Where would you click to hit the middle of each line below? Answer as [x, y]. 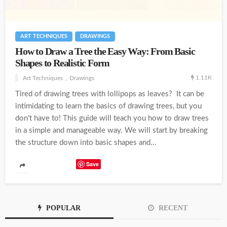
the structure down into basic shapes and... [86, 142]
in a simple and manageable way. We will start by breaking [111, 130]
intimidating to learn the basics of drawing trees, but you [108, 106]
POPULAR [62, 208]
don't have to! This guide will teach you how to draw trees [112, 118]
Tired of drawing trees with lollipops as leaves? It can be [110, 94]
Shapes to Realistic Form [63, 63]
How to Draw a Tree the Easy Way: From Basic [105, 51]
